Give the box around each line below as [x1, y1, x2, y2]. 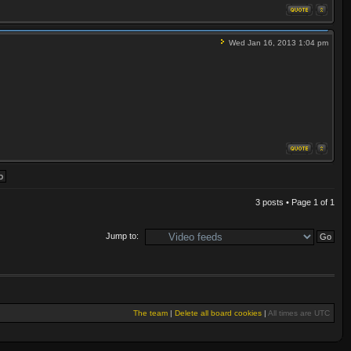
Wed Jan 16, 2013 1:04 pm [226, 38, 328, 48]
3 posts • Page [255, 197, 313, 208]
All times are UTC [268, 308, 330, 317]
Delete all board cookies [175, 308, 262, 317]
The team [133, 308, 168, 317]
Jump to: [106, 231, 139, 241]
